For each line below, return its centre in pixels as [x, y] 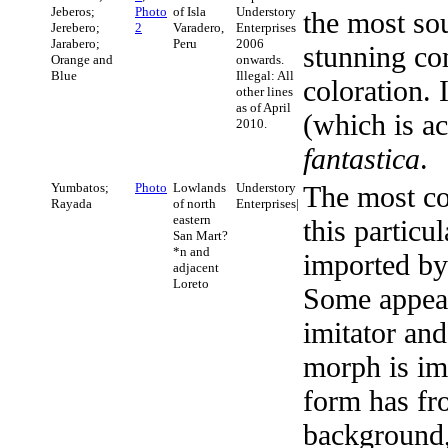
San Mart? [200, 236]
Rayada [71, 204]
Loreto [191, 284]
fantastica [361, 159]
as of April [263, 108]
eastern [192, 220]
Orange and [82, 60]
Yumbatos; [80, 188]
